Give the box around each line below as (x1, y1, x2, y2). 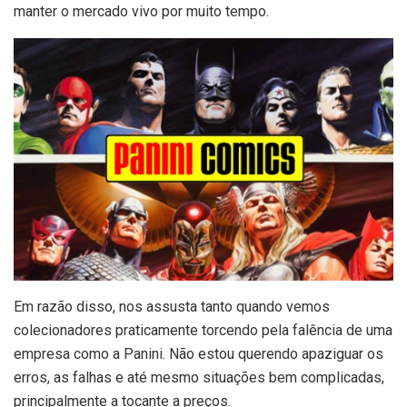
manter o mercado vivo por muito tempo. (14, 2, 269, 20)
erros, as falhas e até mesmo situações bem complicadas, (14, 369, 384, 387)
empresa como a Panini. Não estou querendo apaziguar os (14, 345, 383, 363)
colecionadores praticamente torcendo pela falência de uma (14, 322, 392, 340)
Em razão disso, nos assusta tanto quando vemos (14, 298, 330, 316)
